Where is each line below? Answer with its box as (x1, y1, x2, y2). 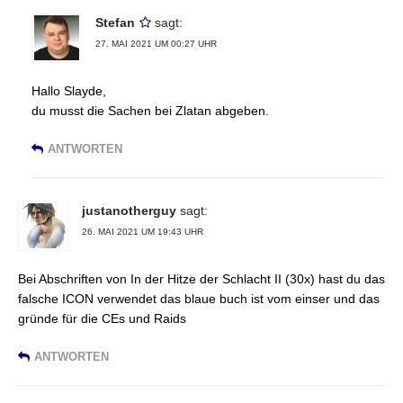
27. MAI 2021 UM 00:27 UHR (95, 39, 217, 49)
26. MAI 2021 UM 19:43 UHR (82, 227, 203, 237)
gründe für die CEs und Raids (18, 311, 186, 327)
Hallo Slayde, (31, 84, 106, 99)
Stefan (95, 15, 135, 31)
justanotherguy (82, 203, 176, 219)
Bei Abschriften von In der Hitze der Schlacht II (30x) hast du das (18, 272, 385, 287)
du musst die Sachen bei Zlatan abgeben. (31, 103, 269, 119)
